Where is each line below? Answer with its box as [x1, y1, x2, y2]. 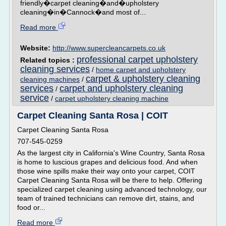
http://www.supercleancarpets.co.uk [52, 44, 165, 52]
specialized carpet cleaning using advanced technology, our [17, 185, 207, 193]
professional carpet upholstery [77, 54, 198, 65]
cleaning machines [20, 75, 80, 83]
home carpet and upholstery [96, 66, 186, 74]
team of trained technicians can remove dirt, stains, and [17, 194, 194, 202]
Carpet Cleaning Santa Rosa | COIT [17, 110, 168, 121]
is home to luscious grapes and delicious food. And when [17, 158, 198, 166]
